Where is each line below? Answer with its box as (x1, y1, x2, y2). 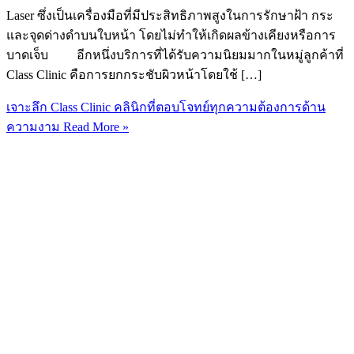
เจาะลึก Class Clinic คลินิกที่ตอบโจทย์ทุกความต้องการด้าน (6, 100, 326, 114)
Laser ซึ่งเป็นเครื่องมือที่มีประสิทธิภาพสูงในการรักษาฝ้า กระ (6, 8, 333, 22)
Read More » (60, 119, 129, 134)
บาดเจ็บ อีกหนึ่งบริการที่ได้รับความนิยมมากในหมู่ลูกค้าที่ (6, 47, 344, 62)
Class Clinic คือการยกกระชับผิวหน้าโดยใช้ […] (6, 67, 262, 81)
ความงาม (6, 119, 60, 134)
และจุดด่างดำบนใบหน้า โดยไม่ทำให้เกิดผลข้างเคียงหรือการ (6, 28, 336, 42)
